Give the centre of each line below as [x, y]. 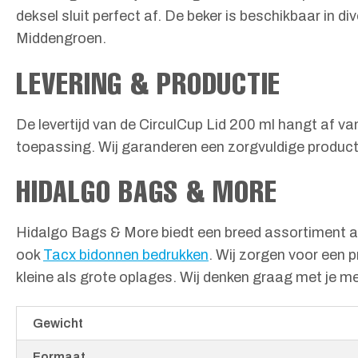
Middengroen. [61, 39]
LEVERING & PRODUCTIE [149, 82]
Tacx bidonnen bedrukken [126, 255]
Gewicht [58, 324]
